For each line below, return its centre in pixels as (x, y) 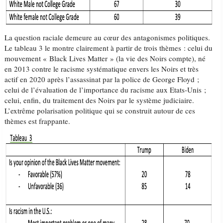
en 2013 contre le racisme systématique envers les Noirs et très (102, 69)
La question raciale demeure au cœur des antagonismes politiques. (108, 37)
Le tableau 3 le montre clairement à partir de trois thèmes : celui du (109, 48)
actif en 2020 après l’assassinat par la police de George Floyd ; (102, 79)
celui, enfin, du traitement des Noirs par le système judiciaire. (100, 100)
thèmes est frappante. (38, 121)
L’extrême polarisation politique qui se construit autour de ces (100, 111)
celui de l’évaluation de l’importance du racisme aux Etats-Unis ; (106, 90)
